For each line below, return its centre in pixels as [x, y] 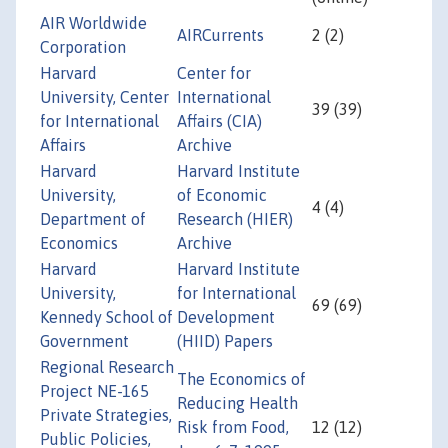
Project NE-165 [94, 391]
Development [226, 317]
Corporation [83, 47]
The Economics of [241, 379]
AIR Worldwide [93, 23]
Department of [93, 219]
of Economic [222, 195]
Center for [214, 73]
